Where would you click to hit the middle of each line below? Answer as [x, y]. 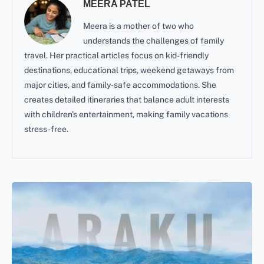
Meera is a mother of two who [138, 26]
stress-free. [46, 129]
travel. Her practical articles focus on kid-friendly [116, 55]
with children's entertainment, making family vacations [126, 114]
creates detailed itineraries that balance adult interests [127, 99]
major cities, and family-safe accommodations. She [120, 85]
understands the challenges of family [154, 40]
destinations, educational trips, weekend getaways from [129, 70]
